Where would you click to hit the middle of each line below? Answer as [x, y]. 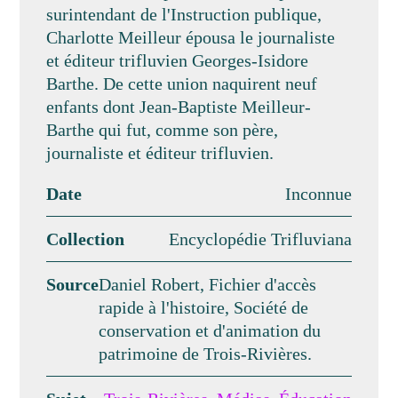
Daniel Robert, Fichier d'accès [208, 284]
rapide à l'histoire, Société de [204, 307]
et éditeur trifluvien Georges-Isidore [178, 60]
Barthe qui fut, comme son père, [163, 130]
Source [73, 284]
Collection [86, 239]
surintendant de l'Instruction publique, [184, 14]
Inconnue [318, 194]
